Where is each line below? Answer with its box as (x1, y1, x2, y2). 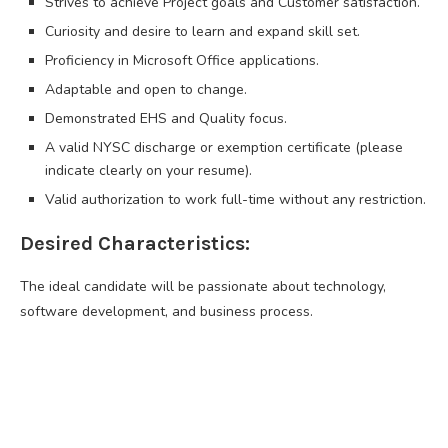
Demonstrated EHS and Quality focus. (45, 108, 287, 128)
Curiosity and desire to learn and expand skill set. (45, 21, 360, 41)
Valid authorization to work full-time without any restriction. (45, 189, 426, 209)
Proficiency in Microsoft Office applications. (45, 50, 319, 70)
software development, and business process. (20, 301, 313, 321)
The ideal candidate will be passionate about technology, (20, 276, 386, 296)
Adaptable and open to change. (45, 79, 247, 99)
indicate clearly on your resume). (45, 160, 252, 180)
